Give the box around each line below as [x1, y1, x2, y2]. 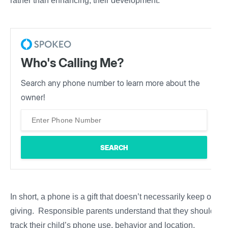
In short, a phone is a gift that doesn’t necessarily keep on [10, 192, 216, 202]
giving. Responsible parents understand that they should [10, 207, 215, 216]
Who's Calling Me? [21, 55, 124, 71]
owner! [21, 92, 45, 103]
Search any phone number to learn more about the [21, 78, 200, 89]
